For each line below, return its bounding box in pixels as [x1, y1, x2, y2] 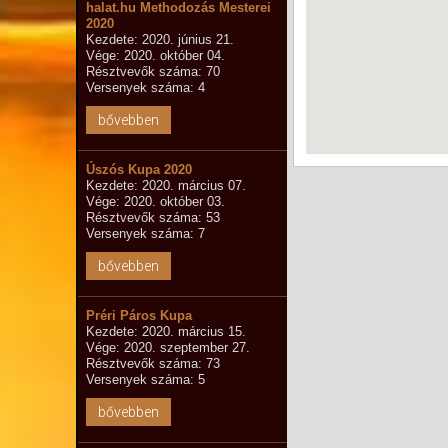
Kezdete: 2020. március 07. [85, 178, 246, 193]
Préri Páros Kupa [85, 308, 192, 323]
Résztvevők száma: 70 [85, 64, 220, 79]
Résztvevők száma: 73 [85, 356, 220, 371]
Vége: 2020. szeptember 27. [85, 340, 250, 355]
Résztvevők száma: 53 [85, 210, 220, 225]
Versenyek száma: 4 [85, 80, 205, 95]
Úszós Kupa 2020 [85, 162, 192, 177]
